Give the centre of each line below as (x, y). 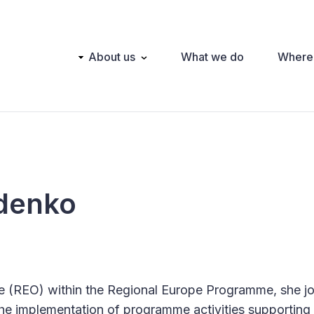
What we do (212, 56)
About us (112, 56)
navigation (85, 74)
